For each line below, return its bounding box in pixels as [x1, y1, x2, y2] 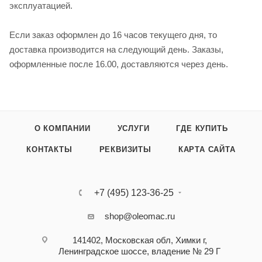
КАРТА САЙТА [178, 145, 236, 154]
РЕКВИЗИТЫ [99, 145, 151, 154]
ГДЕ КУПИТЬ [176, 124, 228, 133]
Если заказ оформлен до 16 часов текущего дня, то [9, 29, 217, 40]
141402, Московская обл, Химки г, [72, 235, 207, 246]
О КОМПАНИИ [34, 124, 91, 133]
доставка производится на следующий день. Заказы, [9, 44, 223, 54]
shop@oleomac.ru [104, 211, 175, 222]
